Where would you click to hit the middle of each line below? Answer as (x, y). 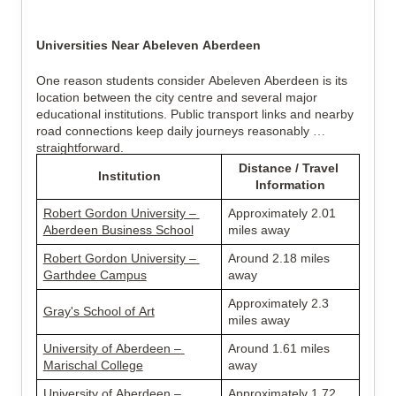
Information (290, 185)
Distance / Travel (289, 168)
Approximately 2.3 (278, 303)
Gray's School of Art (99, 311)
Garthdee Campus (95, 275)
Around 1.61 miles (278, 348)
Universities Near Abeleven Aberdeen (148, 45)
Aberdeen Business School (118, 230)
